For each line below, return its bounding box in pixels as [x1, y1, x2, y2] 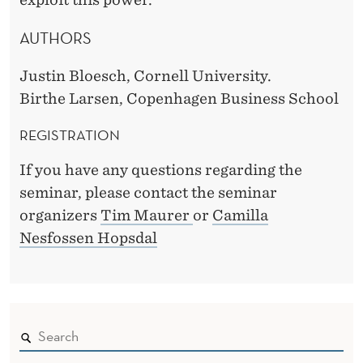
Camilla [212, 206, 268, 224]
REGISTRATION [19, 125, 120, 144]
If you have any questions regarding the [19, 160, 302, 178]
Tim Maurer [100, 206, 193, 224]
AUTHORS [19, 28, 92, 48]
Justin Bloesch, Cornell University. [19, 66, 271, 84]
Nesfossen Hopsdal [19, 228, 157, 246]
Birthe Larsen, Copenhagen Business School [19, 89, 339, 107]
